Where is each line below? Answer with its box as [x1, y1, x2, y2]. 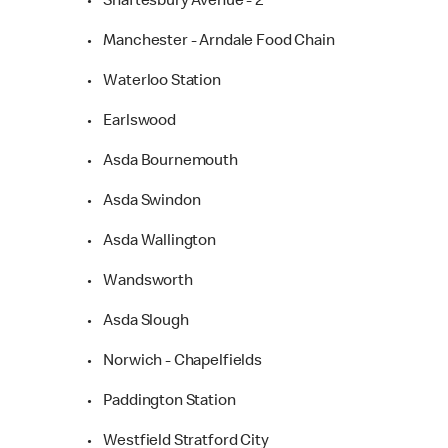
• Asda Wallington [87, 233, 216, 250]
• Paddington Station [87, 393, 236, 410]
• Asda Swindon [87, 193, 201, 210]
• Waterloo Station [87, 73, 221, 90]
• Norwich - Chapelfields [87, 353, 262, 370]
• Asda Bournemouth [87, 153, 238, 170]
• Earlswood [87, 113, 176, 130]
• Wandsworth [87, 273, 193, 290]
